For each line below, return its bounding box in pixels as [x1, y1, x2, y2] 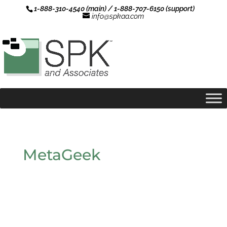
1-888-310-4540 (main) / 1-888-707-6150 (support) [33, 5, 195, 13]
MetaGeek [22, 145, 100, 164]
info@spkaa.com [92, 12, 144, 20]
